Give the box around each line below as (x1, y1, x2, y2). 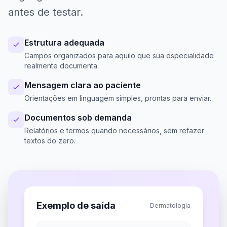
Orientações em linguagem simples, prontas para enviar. (24, 94, 211, 102)
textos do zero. (24, 136, 75, 145)
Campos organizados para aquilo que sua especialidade (24, 51, 214, 60)
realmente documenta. (24, 61, 99, 70)
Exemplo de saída (36, 200, 116, 211)
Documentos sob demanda (24, 112, 132, 123)
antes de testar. (8, 6, 83, 18)
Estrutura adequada (24, 37, 104, 48)
